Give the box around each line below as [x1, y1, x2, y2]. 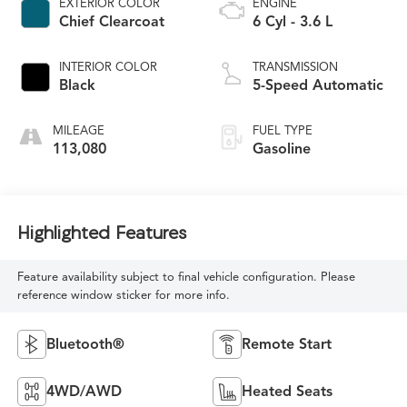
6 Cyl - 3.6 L [253, 13, 333, 32]
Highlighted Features [16, 221, 186, 243]
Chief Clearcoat [58, 13, 164, 32]
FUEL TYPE [253, 124, 313, 139]
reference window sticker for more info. [16, 287, 230, 303]
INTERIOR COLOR [58, 60, 157, 75]
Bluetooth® [45, 334, 124, 353]
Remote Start [242, 334, 332, 353]
